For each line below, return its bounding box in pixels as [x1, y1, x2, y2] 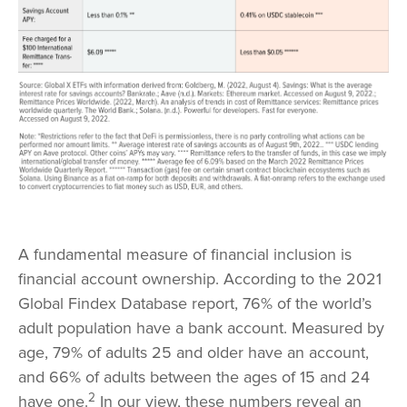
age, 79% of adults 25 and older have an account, [18, 342, 369, 363]
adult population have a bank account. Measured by [18, 318, 384, 339]
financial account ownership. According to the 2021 [18, 269, 382, 290]
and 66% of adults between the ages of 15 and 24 [18, 367, 370, 388]
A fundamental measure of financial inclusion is [18, 244, 352, 265]
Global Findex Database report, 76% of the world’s [18, 293, 372, 314]
